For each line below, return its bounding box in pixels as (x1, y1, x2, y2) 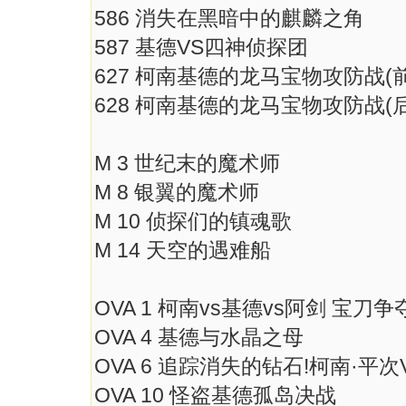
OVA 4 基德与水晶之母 (94, 325, 304, 349)
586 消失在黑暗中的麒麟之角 (94, 6, 364, 30)
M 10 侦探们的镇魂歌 (94, 209, 292, 233)
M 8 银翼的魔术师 (94, 180, 259, 204)
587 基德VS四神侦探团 (94, 35, 308, 59)
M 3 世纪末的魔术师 (94, 151, 280, 175)
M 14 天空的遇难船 (94, 238, 271, 262)
